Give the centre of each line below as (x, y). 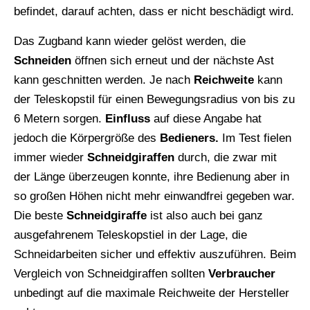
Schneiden (43, 60)
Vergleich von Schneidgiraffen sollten (111, 273)
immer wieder (51, 157)
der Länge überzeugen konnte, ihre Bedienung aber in (152, 176)
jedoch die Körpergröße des (87, 138)
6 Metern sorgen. (60, 118)
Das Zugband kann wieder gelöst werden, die (130, 41)
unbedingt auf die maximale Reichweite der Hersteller (152, 293)
